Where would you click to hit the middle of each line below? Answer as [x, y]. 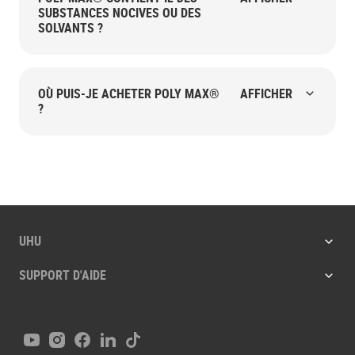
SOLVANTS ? [71, 27]
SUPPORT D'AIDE [63, 275]
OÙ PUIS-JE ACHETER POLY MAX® [129, 93]
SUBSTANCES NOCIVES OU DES [120, 12]
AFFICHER [266, 93]
